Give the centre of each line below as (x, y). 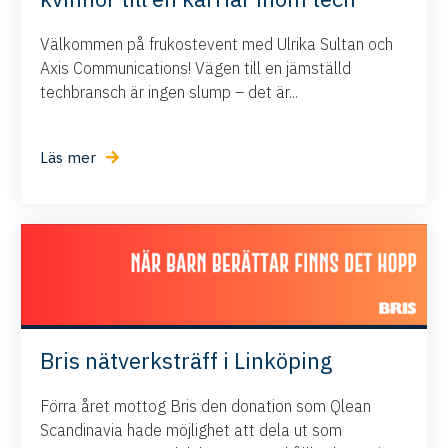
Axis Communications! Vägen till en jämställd (196, 67)
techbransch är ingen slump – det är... (169, 91)
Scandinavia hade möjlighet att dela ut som (191, 429)
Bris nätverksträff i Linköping (186, 360)
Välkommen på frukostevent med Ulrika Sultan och (217, 43)
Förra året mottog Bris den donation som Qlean (206, 405)
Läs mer (68, 157)
